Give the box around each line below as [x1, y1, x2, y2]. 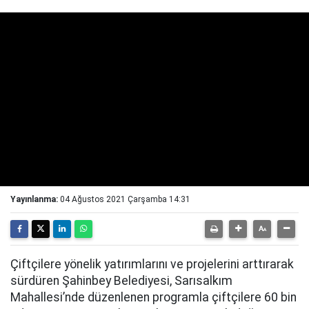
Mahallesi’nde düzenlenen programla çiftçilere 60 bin [10, 290, 297, 304]
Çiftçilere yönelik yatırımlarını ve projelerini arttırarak [10, 257, 294, 271]
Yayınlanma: [10, 195, 58, 204]
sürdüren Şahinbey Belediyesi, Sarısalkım [10, 274, 232, 288]
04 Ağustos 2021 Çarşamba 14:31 [60, 195, 190, 204]
